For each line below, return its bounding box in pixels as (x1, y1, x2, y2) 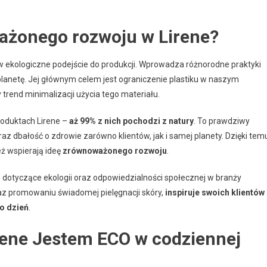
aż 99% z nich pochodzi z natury (69, 116, 194, 126)
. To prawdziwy (194, 116, 250, 126)
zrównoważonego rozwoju (63, 146, 167, 156)
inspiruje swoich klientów (165, 188, 265, 197)
